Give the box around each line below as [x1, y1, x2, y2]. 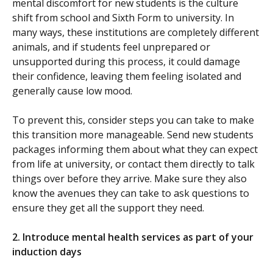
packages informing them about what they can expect [12, 143, 258, 157]
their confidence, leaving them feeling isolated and [12, 69, 241, 83]
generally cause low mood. [12, 84, 132, 98]
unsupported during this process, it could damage [12, 55, 240, 69]
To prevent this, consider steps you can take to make [12, 113, 254, 127]
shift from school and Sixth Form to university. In [12, 11, 234, 25]
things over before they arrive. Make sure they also [12, 172, 247, 186]
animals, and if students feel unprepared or [12, 40, 210, 54]
